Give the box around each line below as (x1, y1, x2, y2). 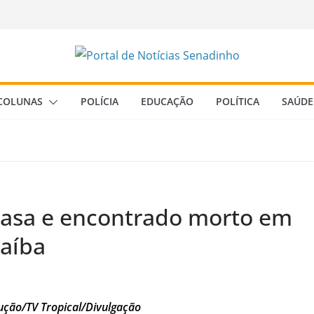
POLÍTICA (216, 95, 259, 108)
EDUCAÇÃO (141, 95, 193, 108)
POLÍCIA (81, 95, 118, 108)
